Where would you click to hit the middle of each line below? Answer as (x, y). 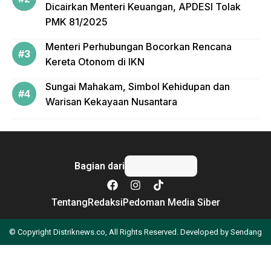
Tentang (69, 202)
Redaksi (105, 202)
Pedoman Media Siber (171, 202)
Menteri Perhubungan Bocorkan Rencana (139, 47)
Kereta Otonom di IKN (95, 62)
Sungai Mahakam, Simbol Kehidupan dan (138, 87)
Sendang (246, 232)
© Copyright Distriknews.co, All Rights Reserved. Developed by (120, 232)
